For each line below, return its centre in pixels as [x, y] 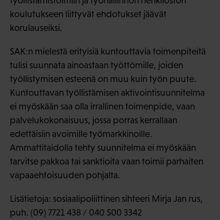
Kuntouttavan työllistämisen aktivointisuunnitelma [107, 92]
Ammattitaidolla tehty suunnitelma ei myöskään [103, 147]
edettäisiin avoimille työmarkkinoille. [81, 134]
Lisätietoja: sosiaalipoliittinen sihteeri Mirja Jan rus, [106, 198]
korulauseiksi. [36, 27]
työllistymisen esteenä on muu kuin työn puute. [103, 79]
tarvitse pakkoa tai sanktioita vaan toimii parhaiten [107, 161]
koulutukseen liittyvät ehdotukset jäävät [88, 14]
